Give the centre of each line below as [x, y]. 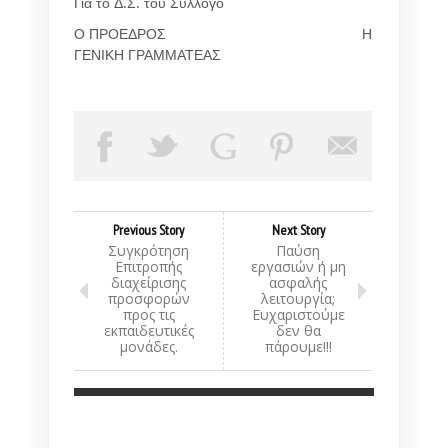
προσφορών [148, 299]
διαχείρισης [148, 283]
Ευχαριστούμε [298, 315]
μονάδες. [148, 347]
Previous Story [148, 230]
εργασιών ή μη [298, 267]
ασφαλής [298, 283]
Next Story [298, 230]
